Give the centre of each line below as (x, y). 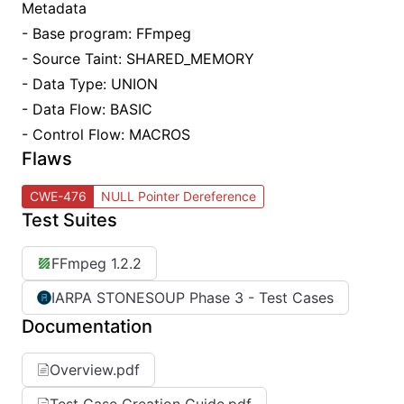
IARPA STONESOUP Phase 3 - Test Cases (193, 298)
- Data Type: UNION (90, 84)
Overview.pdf (95, 370)
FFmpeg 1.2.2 (96, 263)
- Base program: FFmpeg (106, 33)
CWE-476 (58, 196)
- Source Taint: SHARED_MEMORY (138, 59)
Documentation (87, 326)
